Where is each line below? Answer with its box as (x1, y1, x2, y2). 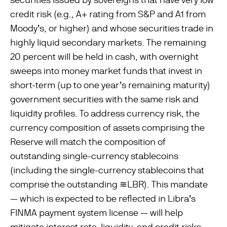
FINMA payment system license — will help (10, 207, 183, 218)
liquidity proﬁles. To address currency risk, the (10, 108, 200, 119)
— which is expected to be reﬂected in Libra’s (10, 193, 196, 204)
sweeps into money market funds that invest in (10, 65, 202, 76)
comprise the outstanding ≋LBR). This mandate (10, 179, 208, 190)
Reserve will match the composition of (10, 136, 166, 147)
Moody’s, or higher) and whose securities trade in (10, 23, 213, 33)
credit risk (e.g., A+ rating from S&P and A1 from (10, 9, 206, 19)
